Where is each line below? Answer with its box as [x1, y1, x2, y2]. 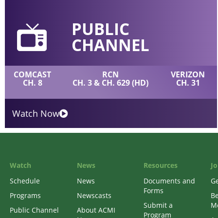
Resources [144, 161, 178, 170]
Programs [10, 191, 41, 200]
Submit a [144, 200, 173, 210]
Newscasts [76, 191, 111, 200]
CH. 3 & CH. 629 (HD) [72, 77, 148, 88]
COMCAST [14, 69, 52, 80]
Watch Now [12, 107, 59, 119]
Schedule [10, 176, 40, 186]
